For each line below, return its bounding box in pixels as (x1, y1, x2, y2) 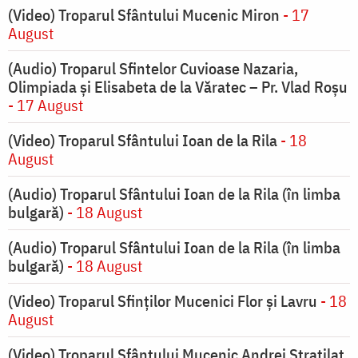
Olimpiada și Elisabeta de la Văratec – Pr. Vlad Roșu (8, 76, 348, 98)
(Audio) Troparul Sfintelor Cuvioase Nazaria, (8, 58, 298, 80)
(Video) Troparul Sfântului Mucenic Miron (8, 4, 280, 26)
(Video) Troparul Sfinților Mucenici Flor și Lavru (8, 290, 317, 312)
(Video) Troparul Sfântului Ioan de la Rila (8, 129, 277, 152)
